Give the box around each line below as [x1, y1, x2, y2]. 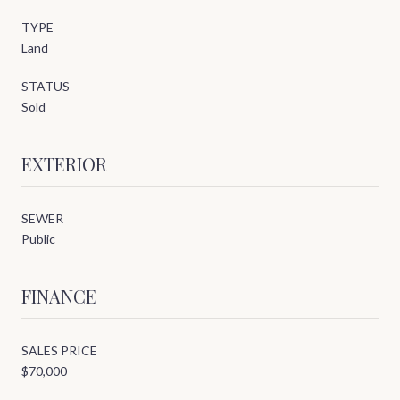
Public [21, 231, 55, 247]
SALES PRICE [21, 343, 97, 359]
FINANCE [21, 284, 96, 309]
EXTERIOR [21, 152, 107, 177]
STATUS [21, 79, 70, 95]
